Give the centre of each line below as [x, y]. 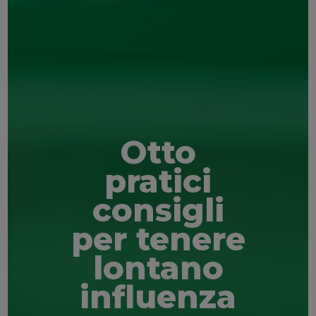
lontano [158, 267]
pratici [158, 181]
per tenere [158, 238]
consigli [158, 209]
